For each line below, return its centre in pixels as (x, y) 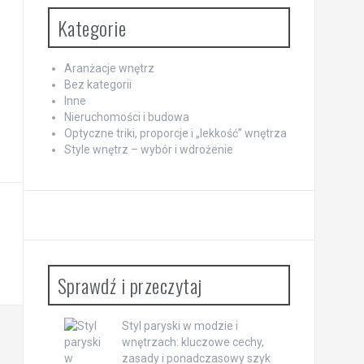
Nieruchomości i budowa (126, 117)
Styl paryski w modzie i (180, 325)
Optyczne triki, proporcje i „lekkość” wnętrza (175, 133)
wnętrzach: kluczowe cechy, (193, 342)
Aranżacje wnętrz (109, 68)
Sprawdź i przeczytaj (130, 285)
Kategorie (91, 27)
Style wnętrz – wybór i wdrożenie (148, 149)
